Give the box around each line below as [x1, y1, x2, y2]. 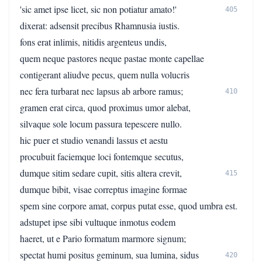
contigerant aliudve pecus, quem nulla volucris [20, 68, 189, 81]
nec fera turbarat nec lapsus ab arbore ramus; [20, 85, 183, 97]
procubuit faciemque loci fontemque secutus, [20, 150, 184, 163]
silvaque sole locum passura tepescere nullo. [20, 118, 182, 130]
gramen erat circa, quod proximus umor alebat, [20, 101, 191, 113]
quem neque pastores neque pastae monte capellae [20, 52, 204, 64]
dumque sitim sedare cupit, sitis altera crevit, [20, 167, 182, 179]
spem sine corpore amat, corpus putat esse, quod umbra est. [20, 199, 237, 212]
